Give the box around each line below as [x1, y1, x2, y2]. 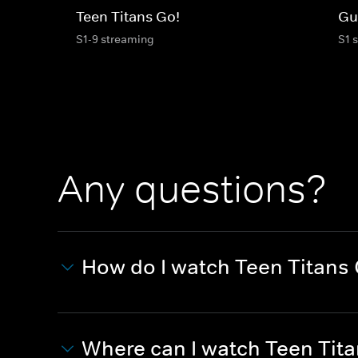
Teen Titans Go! [76, 7, 180, 26]
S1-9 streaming [76, 31, 154, 46]
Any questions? [58, 165, 327, 213]
